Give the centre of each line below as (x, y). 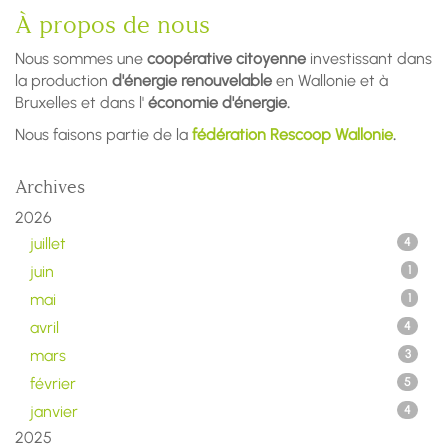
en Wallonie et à (332, 80)
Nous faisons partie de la (103, 134)
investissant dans (371, 58)
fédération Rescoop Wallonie (292, 134)
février (53, 383)
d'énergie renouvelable (192, 80)
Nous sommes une (81, 58)
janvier (54, 411)
